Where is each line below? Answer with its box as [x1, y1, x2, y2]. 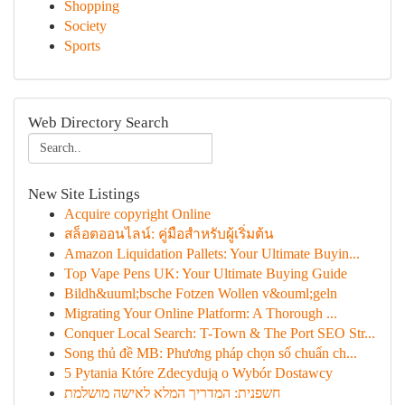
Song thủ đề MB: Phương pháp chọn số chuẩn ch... [64, 345, 357, 361]
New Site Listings [28, 185, 140, 202]
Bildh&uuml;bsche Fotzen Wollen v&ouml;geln [64, 286, 337, 301]
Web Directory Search [28, 114, 169, 131]
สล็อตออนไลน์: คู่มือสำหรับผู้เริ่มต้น [64, 226, 274, 241]
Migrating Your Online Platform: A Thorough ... [64, 306, 337, 321]
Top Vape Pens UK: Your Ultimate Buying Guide [64, 266, 347, 281]
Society [64, 18, 107, 33]
